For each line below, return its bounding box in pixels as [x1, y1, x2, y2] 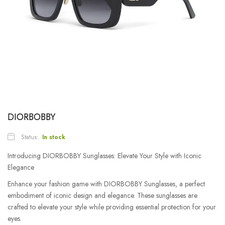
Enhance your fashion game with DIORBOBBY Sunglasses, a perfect [8, 178, 205, 189]
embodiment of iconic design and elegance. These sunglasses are [8, 190, 197, 200]
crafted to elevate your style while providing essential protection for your [8, 201, 216, 212]
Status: [19, 132, 41, 142]
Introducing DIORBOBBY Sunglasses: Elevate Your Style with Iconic [8, 150, 201, 161]
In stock [42, 132, 65, 142]
